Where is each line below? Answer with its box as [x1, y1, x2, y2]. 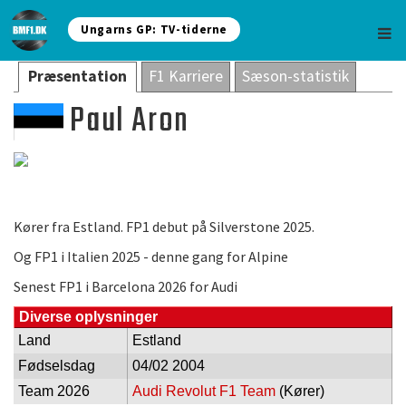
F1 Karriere [149, 66, 223, 86]
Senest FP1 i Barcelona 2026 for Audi [14, 277, 237, 295]
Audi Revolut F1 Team [132, 383, 275, 399]
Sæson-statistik [242, 66, 349, 86]
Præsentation [28, 66, 127, 86]
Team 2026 [18, 383, 90, 399]
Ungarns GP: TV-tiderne [81, 22, 228, 37]
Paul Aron [63, 95, 190, 148]
